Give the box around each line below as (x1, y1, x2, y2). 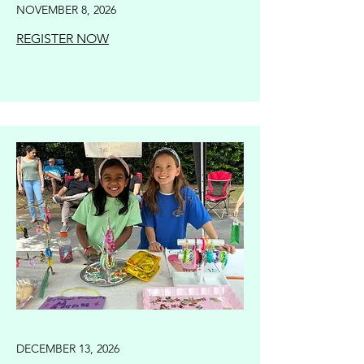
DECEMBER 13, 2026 (16, 341, 119, 356)
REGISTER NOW (16, 31, 109, 46)
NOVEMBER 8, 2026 (16, 2, 116, 17)
